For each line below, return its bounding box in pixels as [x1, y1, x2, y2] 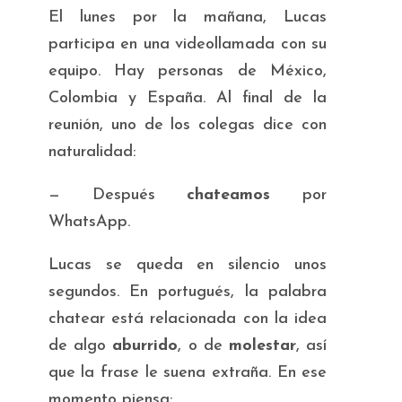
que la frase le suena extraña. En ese [48, 363, 328, 381]
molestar [229, 336, 297, 354]
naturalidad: [48, 143, 136, 161]
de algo [48, 336, 113, 354]
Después [92, 186, 188, 204]
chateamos [187, 186, 271, 204]
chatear [48, 310, 105, 328]
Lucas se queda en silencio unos [48, 256, 328, 274]
